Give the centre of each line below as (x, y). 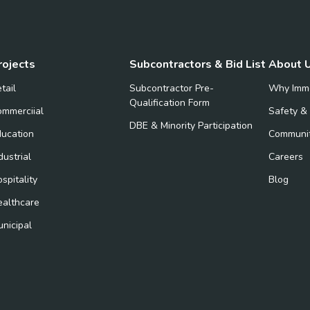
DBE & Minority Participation (191, 126)
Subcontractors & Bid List (198, 64)
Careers (286, 157)
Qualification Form (170, 103)
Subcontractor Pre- (172, 88)
